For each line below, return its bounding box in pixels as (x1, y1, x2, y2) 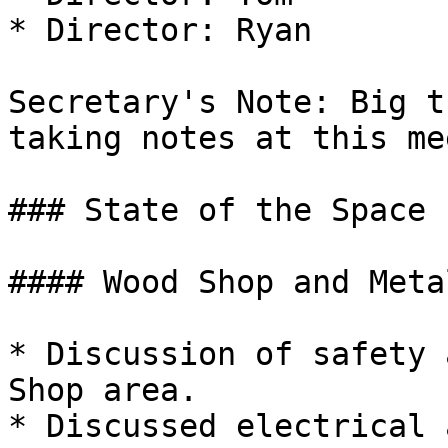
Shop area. (8, 372, 198, 408)
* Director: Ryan (8, 12, 312, 48)
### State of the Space (8, 192, 426, 228)
